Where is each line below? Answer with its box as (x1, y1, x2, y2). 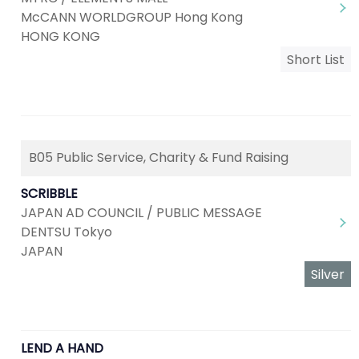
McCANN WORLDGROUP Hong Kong (21, 8, 243, 26)
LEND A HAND (21, 339, 103, 357)
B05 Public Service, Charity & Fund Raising (29, 148, 288, 167)
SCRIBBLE (21, 184, 78, 203)
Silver (311, 265, 345, 284)
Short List (287, 50, 345, 69)
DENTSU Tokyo (21, 223, 112, 241)
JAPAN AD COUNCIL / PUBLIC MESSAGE (21, 204, 262, 222)
